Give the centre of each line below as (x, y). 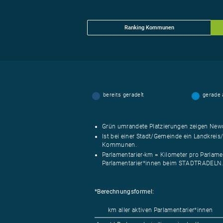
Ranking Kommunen (150, 28)
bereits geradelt (124, 95)
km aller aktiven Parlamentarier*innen (161, 210)
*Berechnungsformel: (124, 192)
